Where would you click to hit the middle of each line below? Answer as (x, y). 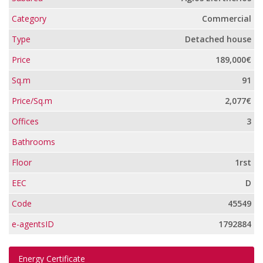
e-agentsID (33, 224)
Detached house (218, 39)
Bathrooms (33, 142)
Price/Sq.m (32, 101)
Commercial (227, 19)
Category (29, 19)
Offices (25, 122)
